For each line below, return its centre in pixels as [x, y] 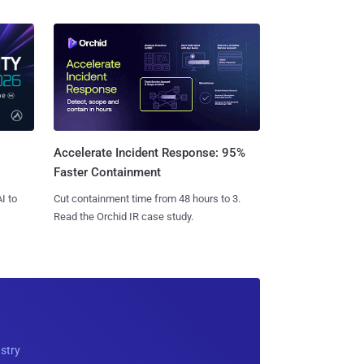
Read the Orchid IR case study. [123, 217]
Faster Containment [107, 173]
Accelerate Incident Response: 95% [149, 153]
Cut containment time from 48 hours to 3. [147, 199]
